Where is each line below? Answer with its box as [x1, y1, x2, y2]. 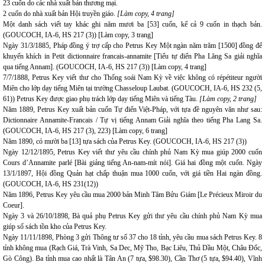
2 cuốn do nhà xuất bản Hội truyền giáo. [3, 9, 117, 18]
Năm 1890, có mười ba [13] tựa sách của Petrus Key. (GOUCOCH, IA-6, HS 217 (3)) [3, 137, 247, 146]
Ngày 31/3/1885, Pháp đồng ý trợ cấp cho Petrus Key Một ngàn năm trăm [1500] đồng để [3, 41, 262, 50]
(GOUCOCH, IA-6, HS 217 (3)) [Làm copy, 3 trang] [3, 31, 153, 39]
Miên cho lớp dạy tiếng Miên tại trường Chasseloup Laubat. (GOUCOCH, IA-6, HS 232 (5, [3, 84, 262, 92]
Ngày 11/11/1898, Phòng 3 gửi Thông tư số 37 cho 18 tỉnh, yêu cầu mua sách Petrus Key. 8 [3, 233, 262, 241]
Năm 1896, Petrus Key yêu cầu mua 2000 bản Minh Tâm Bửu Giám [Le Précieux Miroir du [3, 190, 262, 199]
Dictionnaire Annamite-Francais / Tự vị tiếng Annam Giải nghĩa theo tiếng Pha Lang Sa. [3, 116, 262, 124]
